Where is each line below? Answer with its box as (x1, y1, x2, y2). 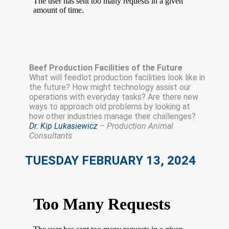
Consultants (29, 131, 72, 141)
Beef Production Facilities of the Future (29, 63, 182, 73)
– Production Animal (98, 121, 173, 131)
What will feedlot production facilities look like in (29, 73, 205, 83)
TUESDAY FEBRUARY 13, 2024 (25, 153, 196, 168)
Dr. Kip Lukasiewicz (29, 121, 98, 131)
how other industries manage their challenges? (29, 111, 196, 122)
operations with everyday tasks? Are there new (29, 92, 198, 102)
